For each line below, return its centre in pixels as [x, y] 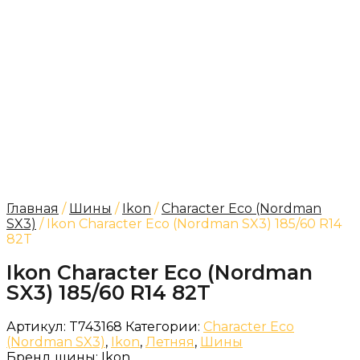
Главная [33, 209]
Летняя [170, 342]
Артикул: [38, 327]
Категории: [163, 327]
